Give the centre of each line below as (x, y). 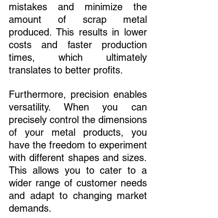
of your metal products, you (78, 132)
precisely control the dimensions (78, 119)
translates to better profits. (66, 70)
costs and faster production (78, 45)
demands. (30, 208)
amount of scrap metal (78, 19)
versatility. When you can (78, 107)
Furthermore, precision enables (78, 94)
